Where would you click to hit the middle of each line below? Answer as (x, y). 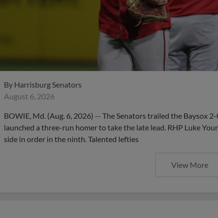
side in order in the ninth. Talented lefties (71, 139)
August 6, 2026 (29, 96)
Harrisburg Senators (48, 84)
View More (190, 165)
